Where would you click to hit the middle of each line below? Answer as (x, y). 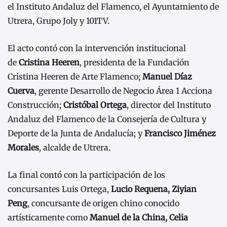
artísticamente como (49, 217)
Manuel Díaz (167, 77)
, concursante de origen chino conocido (103, 203)
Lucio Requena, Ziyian (154, 189)
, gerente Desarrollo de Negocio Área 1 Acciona (123, 91)
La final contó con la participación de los (86, 175)
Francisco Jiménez (180, 134)
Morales (23, 148)
